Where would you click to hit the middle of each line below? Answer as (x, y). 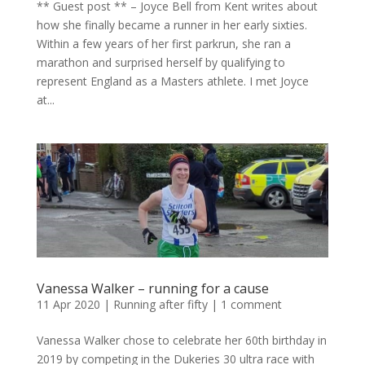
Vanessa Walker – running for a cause (152, 288)
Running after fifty (160, 304)
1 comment (251, 304)
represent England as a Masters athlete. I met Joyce (172, 81)
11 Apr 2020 (68, 304)
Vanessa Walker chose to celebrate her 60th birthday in (181, 340)
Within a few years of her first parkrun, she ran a (163, 43)
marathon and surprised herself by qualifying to (161, 62)
